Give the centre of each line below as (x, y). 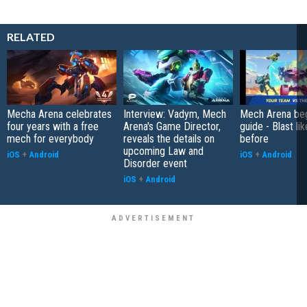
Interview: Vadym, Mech (175, 114)
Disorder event (155, 164)
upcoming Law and (163, 151)
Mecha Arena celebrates (59, 114)
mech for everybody (50, 139)
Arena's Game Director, (172, 127)
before (254, 139)
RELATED (31, 37)
